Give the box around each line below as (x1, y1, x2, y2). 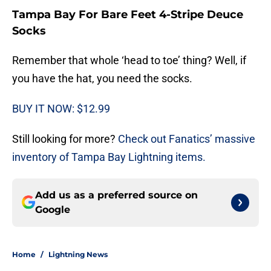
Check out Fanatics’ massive (118, 132, 255, 145)
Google (35, 203, 70, 215)
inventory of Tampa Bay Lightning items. (12, 150, 206, 163)
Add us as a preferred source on (35, 189, 198, 201)
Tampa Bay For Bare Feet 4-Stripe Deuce (12, 7, 243, 21)
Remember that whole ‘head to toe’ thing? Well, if (12, 53, 246, 67)
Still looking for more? (12, 132, 118, 145)
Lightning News (48, 249, 108, 259)
